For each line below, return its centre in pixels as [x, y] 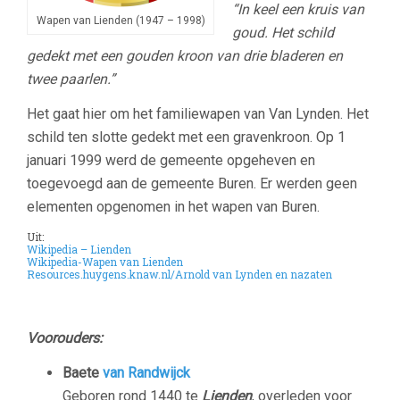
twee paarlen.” [71, 79]
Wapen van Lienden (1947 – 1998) [121, 21]
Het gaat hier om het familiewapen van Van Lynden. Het [198, 114]
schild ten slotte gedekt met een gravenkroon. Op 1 [186, 137]
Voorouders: [65, 338]
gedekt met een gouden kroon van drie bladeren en [185, 56]
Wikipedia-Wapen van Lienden [105, 262]
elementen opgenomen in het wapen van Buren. [173, 207]
